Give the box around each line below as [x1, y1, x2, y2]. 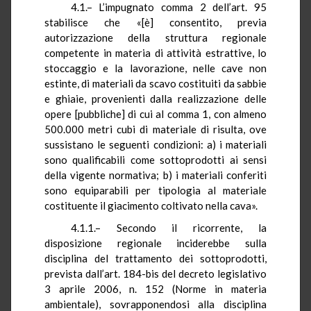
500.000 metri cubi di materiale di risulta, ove [44, 122, 267, 135]
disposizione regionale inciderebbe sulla [44, 236, 267, 249]
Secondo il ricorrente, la [100, 221, 267, 234]
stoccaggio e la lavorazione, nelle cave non [44, 61, 267, 74]
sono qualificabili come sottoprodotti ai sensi [44, 153, 267, 166]
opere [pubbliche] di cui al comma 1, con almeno [44, 107, 267, 120]
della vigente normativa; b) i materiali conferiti [44, 168, 267, 181]
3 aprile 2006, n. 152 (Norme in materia [44, 282, 267, 295]
